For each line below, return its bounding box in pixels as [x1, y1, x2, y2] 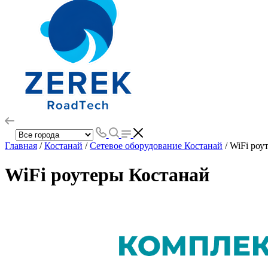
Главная [5, 140, 37, 151]
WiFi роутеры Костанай [5, 164, 209, 186]
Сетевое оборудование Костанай [90, 140, 223, 151]
